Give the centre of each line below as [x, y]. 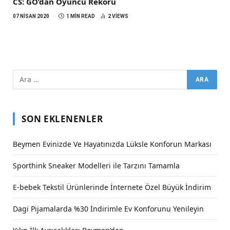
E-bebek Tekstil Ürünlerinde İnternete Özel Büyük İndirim [112, 187]
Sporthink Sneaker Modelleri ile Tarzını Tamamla [96, 165]
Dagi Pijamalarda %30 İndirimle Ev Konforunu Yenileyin [108, 208]
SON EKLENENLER [62, 119]
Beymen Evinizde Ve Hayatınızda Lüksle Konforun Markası [112, 144]
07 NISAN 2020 [31, 16]
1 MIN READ [81, 16]
